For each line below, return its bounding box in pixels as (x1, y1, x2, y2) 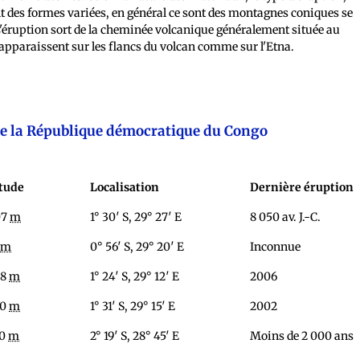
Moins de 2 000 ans (250, 329, 354, 344)
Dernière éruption (250, 180, 354, 195)
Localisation (90, 180, 160, 195)
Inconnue (250, 239, 301, 255)
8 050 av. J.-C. (250, 210, 321, 225)
